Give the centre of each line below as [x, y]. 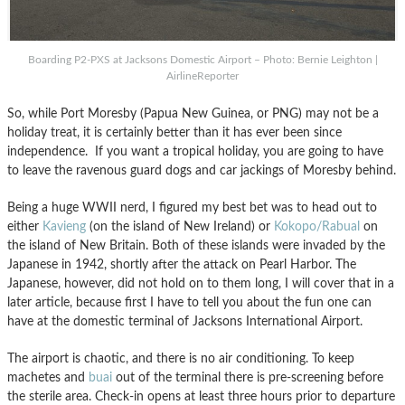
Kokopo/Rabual [317, 227]
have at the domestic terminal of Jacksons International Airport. [185, 322]
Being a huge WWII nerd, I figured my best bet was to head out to [192, 208]
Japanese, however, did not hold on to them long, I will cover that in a [201, 284]
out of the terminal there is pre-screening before [248, 378]
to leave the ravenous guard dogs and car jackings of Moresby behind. [202, 171]
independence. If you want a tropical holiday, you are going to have [195, 152]
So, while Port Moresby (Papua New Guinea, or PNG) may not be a [193, 114]
